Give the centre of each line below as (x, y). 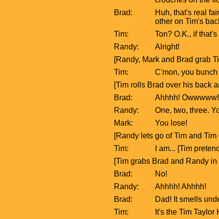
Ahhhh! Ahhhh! (181, 186)
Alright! (167, 46)
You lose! (171, 123)
